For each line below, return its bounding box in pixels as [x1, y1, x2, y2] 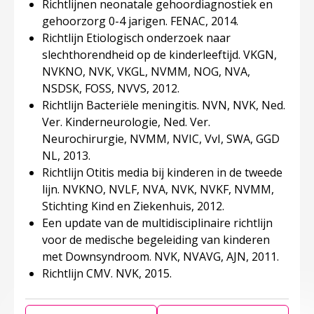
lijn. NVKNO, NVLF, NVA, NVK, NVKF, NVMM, [42, 182, 274, 197]
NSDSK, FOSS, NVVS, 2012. [42, 81, 179, 96]
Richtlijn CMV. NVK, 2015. [42, 266, 172, 281]
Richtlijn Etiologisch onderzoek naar [42, 30, 231, 46]
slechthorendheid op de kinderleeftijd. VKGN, [42, 47, 277, 62]
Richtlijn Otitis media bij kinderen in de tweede [42, 165, 282, 180]
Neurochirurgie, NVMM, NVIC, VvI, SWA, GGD [42, 131, 280, 146]
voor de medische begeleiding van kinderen [42, 232, 270, 247]
